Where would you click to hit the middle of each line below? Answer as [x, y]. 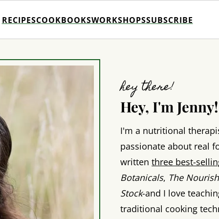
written [136, 162]
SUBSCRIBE [169, 20]
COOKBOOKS [64, 20]
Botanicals [142, 177]
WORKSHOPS [119, 20]
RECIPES [19, 20]
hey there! [147, 88]
